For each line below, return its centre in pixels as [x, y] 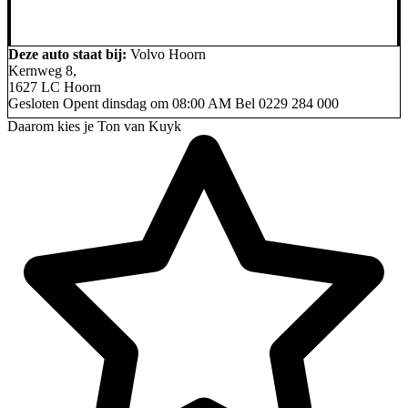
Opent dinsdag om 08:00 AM [147, 103]
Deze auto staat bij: [67, 54]
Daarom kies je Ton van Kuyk [94, 126]
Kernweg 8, [42, 70]
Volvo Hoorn [168, 54]
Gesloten [34, 103]
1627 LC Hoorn [55, 87]
